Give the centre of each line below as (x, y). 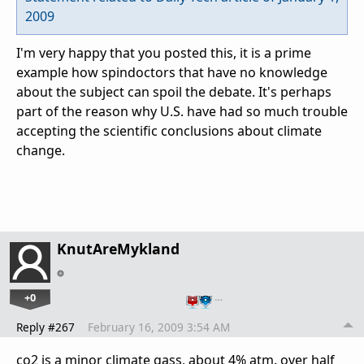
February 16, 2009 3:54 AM (159, 327)
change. (41, 151)
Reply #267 (45, 327)
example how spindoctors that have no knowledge (172, 73)
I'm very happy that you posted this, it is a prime (164, 53)
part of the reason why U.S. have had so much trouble (182, 112)
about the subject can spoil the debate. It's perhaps (174, 92)
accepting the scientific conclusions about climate (169, 131)
